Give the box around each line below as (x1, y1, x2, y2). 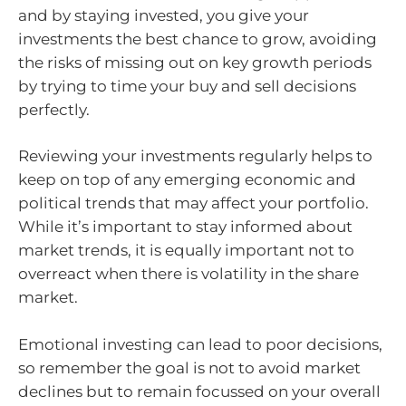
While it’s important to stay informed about (18, 217, 353, 236)
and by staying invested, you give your (18, 5, 309, 24)
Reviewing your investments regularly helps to (18, 147, 372, 165)
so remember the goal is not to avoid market (18, 358, 361, 377)
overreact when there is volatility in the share (18, 265, 359, 283)
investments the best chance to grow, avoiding (18, 29, 377, 48)
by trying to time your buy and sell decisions (18, 76, 356, 95)
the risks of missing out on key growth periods (18, 53, 372, 72)
